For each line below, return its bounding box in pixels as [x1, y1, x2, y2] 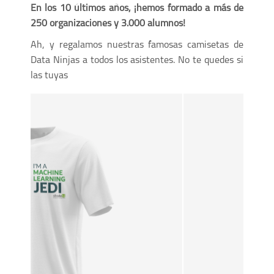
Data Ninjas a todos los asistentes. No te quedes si [31, 56, 243, 65]
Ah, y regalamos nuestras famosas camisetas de [31, 40, 243, 50]
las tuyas [31, 71, 68, 81]
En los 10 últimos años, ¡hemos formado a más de [31, 4, 243, 13]
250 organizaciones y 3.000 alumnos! [31, 19, 185, 29]
